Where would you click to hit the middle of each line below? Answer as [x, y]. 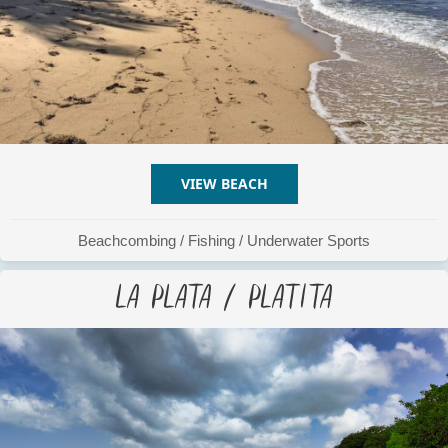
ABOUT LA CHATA [328, 183]
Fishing [211, 240]
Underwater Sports [308, 240]
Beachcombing [127, 240]
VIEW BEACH [224, 183]
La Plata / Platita [224, 293]
